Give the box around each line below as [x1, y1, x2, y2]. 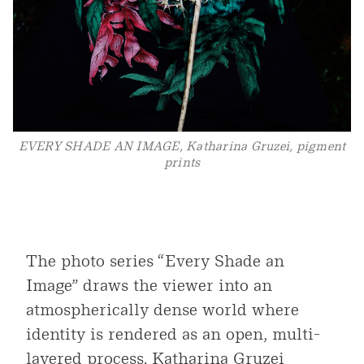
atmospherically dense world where [26, 299, 299, 319]
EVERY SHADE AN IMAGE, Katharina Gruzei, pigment [18, 137, 346, 154]
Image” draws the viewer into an [26, 275, 272, 295]
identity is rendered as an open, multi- [26, 323, 320, 344]
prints [163, 154, 201, 170]
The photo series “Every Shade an [26, 250, 284, 271]
